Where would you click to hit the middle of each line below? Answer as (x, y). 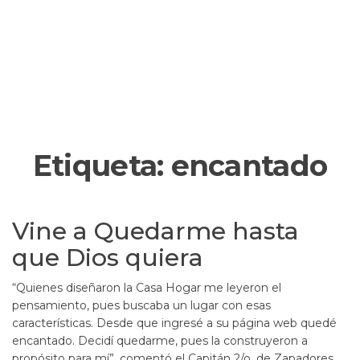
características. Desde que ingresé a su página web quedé (174, 323)
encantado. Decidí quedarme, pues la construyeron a (160, 341)
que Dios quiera (108, 258)
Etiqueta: (102, 166)
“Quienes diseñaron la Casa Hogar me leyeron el (147, 288)
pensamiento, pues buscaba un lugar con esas (141, 306)
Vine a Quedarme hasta (155, 231)
